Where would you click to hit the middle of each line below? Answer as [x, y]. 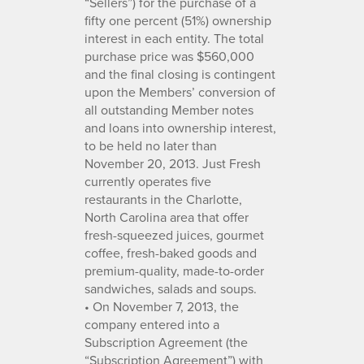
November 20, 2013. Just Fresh [173, 163]
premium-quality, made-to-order [174, 270]
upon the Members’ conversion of [180, 91]
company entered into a [152, 324]
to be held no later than [151, 145]
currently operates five [148, 181]
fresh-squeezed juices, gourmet [174, 234]
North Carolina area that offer [167, 217]
